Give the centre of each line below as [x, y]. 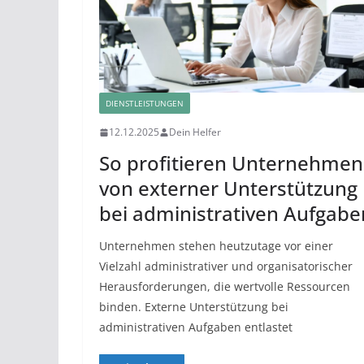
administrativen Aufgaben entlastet [196, 327]
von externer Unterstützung [228, 188]
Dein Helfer [195, 132]
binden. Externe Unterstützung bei [194, 307]
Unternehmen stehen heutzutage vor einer [216, 246]
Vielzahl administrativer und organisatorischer [226, 266]
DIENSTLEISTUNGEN [145, 104]
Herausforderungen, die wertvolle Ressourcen [225, 287]
